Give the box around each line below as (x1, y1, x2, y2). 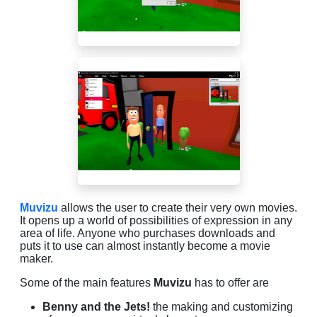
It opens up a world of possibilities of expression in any (20, 214, 292, 226)
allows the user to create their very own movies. (58, 201, 297, 214)
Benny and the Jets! (42, 300, 150, 313)
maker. (20, 252, 59, 265)
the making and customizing (150, 300, 293, 313)
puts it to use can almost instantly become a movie (20, 239, 270, 252)
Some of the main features (20, 276, 154, 289)
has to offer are (192, 276, 272, 289)
